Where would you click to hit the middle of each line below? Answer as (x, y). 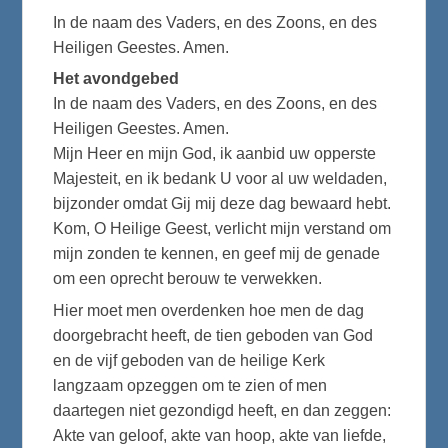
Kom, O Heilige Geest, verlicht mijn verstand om (222, 229)
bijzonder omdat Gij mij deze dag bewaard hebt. (222, 204)
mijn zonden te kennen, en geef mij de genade (217, 254)
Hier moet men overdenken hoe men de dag (209, 310)
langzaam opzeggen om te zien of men (190, 385)
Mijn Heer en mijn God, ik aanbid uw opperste (215, 154)
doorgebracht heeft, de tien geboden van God (213, 335)
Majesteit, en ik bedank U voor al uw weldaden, (220, 179)
